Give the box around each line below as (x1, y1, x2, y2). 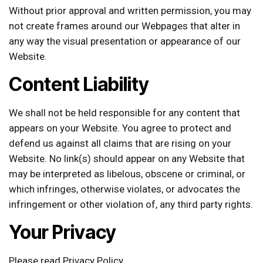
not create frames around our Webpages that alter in (9, 19, 240, 32)
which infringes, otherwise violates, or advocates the (9, 183, 240, 195)
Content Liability (9, 72, 149, 96)
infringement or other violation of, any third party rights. (9, 198, 253, 210)
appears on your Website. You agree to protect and (9, 122, 231, 134)
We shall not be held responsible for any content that (9, 106, 240, 119)
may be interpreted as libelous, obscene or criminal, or (9, 167, 245, 180)
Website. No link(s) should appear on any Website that (9, 152, 245, 164)
